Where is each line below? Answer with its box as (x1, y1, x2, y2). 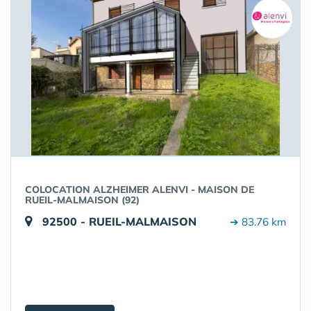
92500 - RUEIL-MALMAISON (42, 215, 196, 228)
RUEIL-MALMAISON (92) (25, 194, 140, 206)
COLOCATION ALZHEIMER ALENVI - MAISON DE (25, 183, 254, 196)
